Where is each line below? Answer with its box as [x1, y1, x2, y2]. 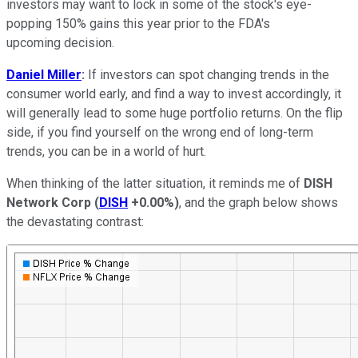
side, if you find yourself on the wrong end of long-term [6, 124, 313, 140]
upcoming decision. [6, 34, 114, 50]
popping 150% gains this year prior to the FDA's [6, 15, 270, 31]
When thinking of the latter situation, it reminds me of [6, 175, 304, 191]
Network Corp [6, 194, 91, 210]
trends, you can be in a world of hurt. [6, 143, 206, 159]
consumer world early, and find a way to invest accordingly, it [6, 86, 341, 101]
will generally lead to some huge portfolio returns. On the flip [6, 105, 343, 121]
